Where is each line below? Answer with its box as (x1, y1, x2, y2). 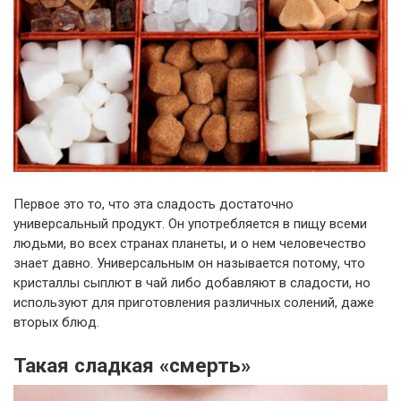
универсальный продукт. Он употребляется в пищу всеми (13, 215, 367, 232)
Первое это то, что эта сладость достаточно (13, 195, 294, 212)
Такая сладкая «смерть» (13, 353, 251, 377)
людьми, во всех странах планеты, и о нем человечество (13, 235, 366, 252)
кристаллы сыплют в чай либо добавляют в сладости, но (13, 274, 371, 291)
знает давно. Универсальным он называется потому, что (13, 254, 365, 271)
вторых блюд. (13, 313, 99, 330)
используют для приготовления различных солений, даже (13, 294, 374, 311)
